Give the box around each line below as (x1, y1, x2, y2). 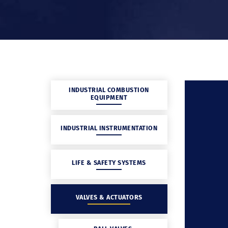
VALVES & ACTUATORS (75, 193, 142, 201)
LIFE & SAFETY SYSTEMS (72, 159, 146, 166)
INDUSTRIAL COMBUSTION (69, 85, 149, 94)
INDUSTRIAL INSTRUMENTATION (61, 124, 157, 132)
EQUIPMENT (90, 93, 128, 101)
